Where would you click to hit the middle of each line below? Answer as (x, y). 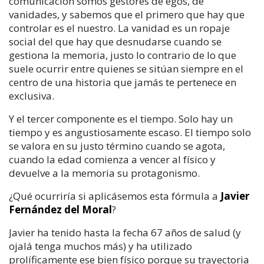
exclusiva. (32, 96)
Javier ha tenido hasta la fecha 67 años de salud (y (125, 232)
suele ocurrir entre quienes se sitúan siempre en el (126, 69)
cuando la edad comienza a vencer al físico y (112, 159)
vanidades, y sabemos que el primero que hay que (127, 14)
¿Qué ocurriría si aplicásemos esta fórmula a (115, 196)
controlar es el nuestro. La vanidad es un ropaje (119, 28)
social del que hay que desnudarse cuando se (115, 42)
